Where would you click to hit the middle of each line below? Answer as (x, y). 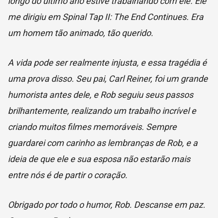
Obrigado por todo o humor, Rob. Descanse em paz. (107, 205)
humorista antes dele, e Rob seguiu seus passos (100, 95)
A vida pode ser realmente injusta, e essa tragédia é (107, 63)
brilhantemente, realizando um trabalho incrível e (102, 111)
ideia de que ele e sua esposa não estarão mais (99, 159)
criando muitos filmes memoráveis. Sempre (92, 127)
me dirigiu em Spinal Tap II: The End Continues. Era (106, 17)
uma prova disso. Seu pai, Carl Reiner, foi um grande (108, 79)
